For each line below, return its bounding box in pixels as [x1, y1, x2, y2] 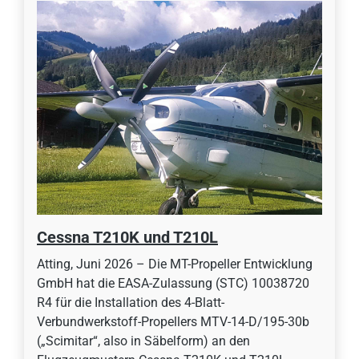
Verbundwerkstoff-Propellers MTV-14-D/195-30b [37, 314, 309, 330]
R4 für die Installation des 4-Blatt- [37, 295, 224, 311]
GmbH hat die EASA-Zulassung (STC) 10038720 [37, 276, 309, 292]
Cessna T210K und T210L [37, 228, 218, 248]
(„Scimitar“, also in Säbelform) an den [37, 333, 250, 349]
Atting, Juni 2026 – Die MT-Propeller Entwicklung [37, 256, 313, 272]
